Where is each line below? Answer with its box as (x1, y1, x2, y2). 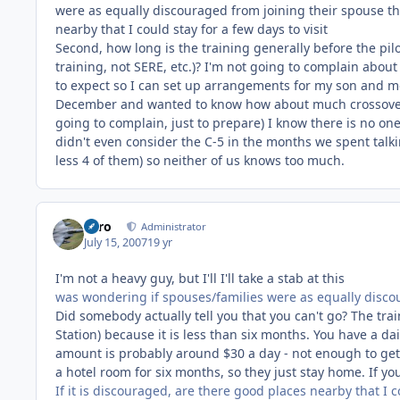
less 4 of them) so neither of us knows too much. (55, 151, 345, 169)
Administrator (138, 220, 207, 234)
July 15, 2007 (84, 235, 148, 251)
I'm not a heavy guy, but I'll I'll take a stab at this (55, 270, 345, 287)
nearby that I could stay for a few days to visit (55, 20, 328, 37)
